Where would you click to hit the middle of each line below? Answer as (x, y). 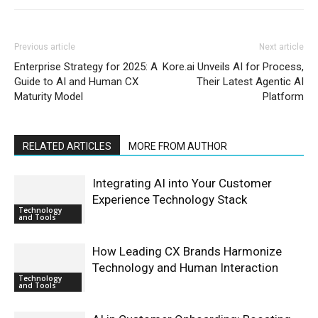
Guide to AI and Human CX (76, 81)
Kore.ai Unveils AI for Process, (233, 66)
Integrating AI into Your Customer (182, 183)
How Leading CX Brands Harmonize (187, 251)
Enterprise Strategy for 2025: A (86, 66)
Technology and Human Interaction (185, 267)
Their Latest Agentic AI (250, 81)
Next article (281, 46)
